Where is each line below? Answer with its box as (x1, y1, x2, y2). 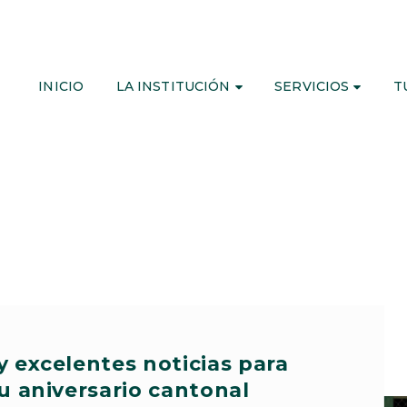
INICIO (38, 77, 84, 94)
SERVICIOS (274, 77, 350, 94)
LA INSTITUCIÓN (115, 77, 231, 94)
